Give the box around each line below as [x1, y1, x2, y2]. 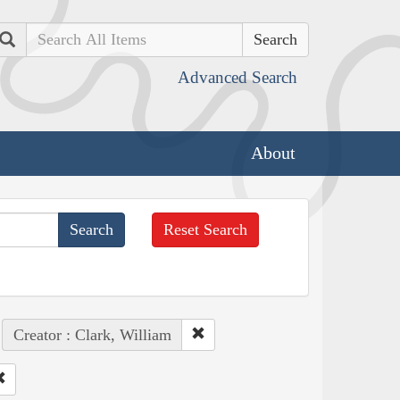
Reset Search [163, 220, 248, 238]
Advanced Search [178, 68, 297, 87]
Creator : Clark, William [12, 325, 171, 344]
